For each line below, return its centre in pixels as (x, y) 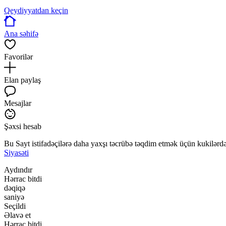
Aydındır (18, 169)
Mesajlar (18, 103)
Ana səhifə (21, 33)
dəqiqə (15, 188)
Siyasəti (16, 152)
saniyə (14, 197)
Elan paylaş (22, 80)
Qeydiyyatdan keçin (36, 10)
